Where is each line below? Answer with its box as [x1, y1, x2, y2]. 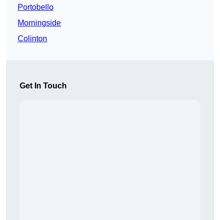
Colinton [18, 34, 47, 43]
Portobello [18, 3, 54, 12]
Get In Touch [20, 82, 67, 90]
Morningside [18, 19, 61, 27]
